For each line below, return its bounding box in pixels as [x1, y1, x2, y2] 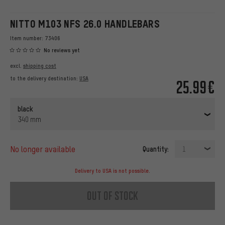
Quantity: [143, 144, 169, 154]
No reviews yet [44, 47, 80, 54]
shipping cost [23, 62, 56, 70]
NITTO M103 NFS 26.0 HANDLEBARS [10, 18, 160, 30]
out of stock [87, 188, 138, 203]
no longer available [15, 144, 75, 155]
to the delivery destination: [10, 75, 79, 82]
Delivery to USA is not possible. [75, 167, 150, 175]
